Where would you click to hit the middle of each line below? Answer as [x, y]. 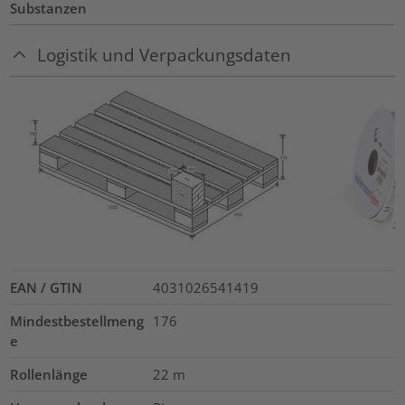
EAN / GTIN [47, 287]
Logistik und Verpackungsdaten [165, 55]
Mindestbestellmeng [77, 320]
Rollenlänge [49, 374]
